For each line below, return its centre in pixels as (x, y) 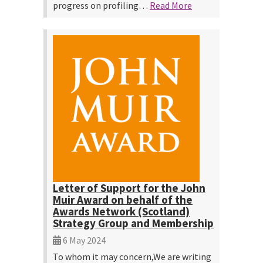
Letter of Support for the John (129, 188)
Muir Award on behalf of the (123, 200)
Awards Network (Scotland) (121, 211)
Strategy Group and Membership (133, 223)
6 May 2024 (83, 240)
